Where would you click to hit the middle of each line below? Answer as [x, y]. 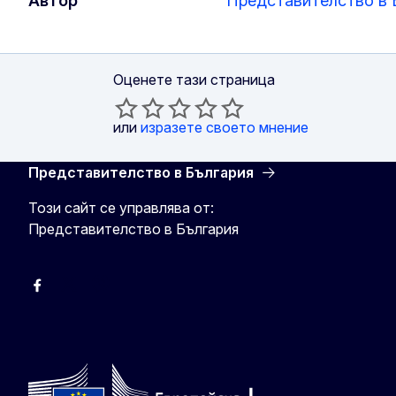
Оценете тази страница [194, 79]
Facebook [60, 293]
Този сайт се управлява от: [121, 207]
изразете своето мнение [225, 127]
